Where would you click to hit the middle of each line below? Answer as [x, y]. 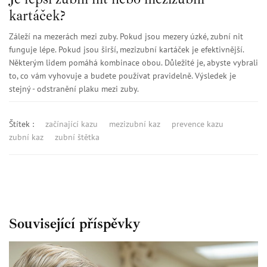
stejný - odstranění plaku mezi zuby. [74, 89]
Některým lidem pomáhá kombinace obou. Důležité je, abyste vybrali [133, 63]
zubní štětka [77, 137]
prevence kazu [198, 124]
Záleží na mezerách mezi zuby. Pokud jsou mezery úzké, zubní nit [126, 37]
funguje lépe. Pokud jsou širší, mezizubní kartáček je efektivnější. [126, 50]
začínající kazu [72, 124]
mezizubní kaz [135, 124]
